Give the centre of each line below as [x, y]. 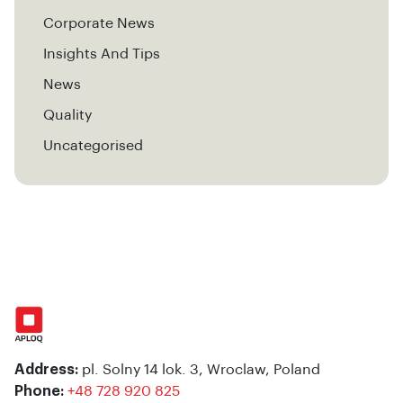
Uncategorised [93, 146]
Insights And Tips [102, 54]
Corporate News [99, 24]
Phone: [39, 392]
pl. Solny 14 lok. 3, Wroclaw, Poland [199, 370]
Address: [46, 370]
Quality [67, 116]
